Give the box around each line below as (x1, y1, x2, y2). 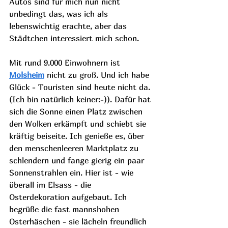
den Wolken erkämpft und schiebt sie (9, 119, 149, 129)
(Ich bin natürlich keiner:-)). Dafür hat (9, 94, 153, 104)
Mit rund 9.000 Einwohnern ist (9, 58, 123, 68)
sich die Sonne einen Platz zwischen (9, 106, 145, 117)
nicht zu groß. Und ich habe (44, 70, 152, 80)
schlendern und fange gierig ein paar (9, 155, 147, 165)
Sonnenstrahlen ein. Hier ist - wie (9, 167, 136, 178)
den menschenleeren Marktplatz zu (9, 143, 141, 153)
